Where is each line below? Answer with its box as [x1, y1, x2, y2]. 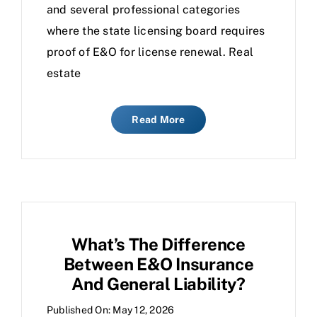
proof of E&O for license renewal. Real [47, 45, 254, 59]
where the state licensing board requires [47, 24, 265, 38]
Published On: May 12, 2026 [47, 304, 175, 316]
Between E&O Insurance [63, 254, 254, 274]
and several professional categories [47, 3, 241, 16]
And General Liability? [71, 274, 246, 294]
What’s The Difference [71, 234, 246, 254]
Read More [132, 114, 185, 125]
